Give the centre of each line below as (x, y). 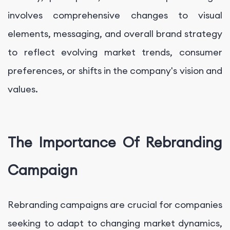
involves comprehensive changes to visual (115, 15)
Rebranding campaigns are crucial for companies (115, 204)
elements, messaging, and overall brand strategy (115, 33)
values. (23, 89)
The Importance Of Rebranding (115, 142)
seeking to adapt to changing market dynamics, (115, 223)
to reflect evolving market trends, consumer (115, 52)
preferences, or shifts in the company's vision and (115, 70)
